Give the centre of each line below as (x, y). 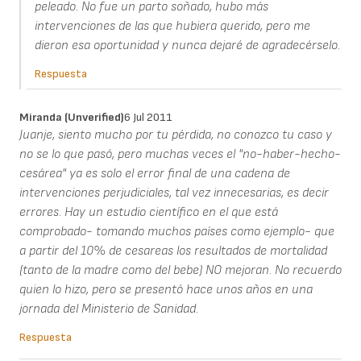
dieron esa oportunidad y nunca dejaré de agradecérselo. (187, 46)
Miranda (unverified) (72, 118)
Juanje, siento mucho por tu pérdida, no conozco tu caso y (176, 135)
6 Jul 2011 (148, 118)
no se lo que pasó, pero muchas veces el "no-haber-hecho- (180, 155)
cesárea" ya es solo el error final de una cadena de (155, 174)
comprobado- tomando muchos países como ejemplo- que (177, 232)
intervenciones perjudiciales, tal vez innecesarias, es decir (174, 193)
